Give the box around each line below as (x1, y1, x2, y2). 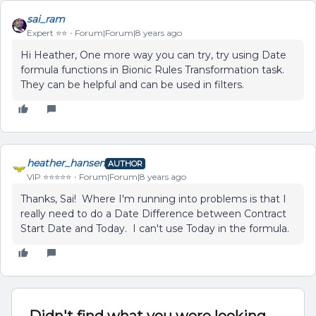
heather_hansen (27, 157, 105, 169)
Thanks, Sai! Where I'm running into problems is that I (20, 193, 286, 205)
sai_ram (27, 13, 65, 25)
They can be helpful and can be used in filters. (20, 78, 247, 91)
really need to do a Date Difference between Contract (20, 207, 286, 220)
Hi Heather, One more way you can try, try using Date (20, 49, 286, 61)
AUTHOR (108, 158, 142, 169)
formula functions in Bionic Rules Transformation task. (20, 63, 284, 76)
